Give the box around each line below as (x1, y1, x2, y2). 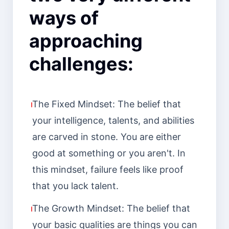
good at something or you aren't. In (32, 147, 186, 158)
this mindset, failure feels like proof (32, 164, 184, 175)
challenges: (29, 52, 133, 75)
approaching (29, 29, 143, 52)
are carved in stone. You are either (32, 131, 181, 142)
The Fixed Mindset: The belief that (32, 98, 181, 109)
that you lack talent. (32, 180, 119, 191)
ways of (29, 6, 99, 29)
